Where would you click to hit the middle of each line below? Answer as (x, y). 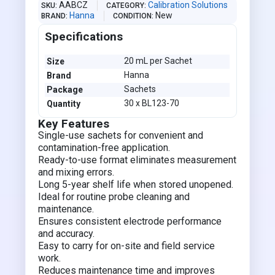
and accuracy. (67, 234)
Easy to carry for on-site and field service (127, 246)
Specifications (84, 37)
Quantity (64, 104)
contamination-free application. (104, 148)
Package (65, 90)
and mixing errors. (76, 172)
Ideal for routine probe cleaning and (114, 197)
